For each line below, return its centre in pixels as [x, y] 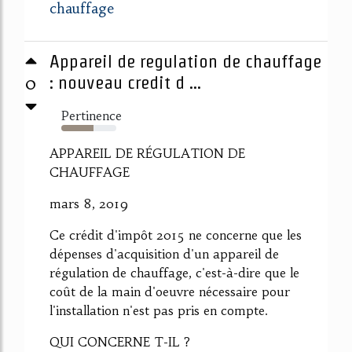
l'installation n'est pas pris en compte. [159, 310]
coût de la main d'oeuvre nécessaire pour [170, 291]
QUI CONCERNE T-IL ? [120, 341]
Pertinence [92, 115]
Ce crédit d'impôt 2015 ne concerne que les [176, 235]
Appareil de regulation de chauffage [185, 61]
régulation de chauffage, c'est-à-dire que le [174, 272]
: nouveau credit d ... [125, 82]
